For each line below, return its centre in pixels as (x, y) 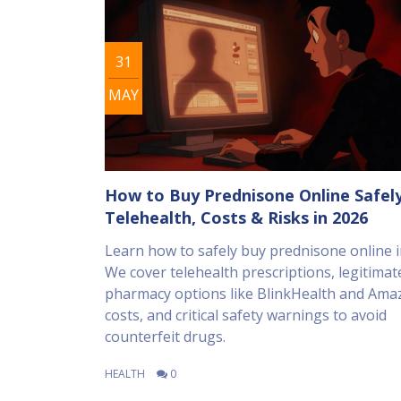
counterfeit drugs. (165, 336)
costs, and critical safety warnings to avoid (246, 315)
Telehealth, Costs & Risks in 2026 (236, 217)
